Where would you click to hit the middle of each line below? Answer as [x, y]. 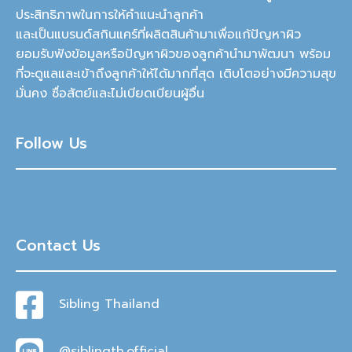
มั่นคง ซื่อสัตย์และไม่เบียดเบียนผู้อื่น [110, 94]
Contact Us [58, 245]
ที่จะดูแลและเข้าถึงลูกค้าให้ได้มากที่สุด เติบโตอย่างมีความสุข [176, 74]
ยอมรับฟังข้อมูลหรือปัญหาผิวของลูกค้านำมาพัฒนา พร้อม [173, 55]
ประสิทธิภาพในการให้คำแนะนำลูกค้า [110, 15]
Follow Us [51, 143]
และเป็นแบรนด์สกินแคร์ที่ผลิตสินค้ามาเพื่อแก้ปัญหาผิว [158, 35]
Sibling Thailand [109, 304]
